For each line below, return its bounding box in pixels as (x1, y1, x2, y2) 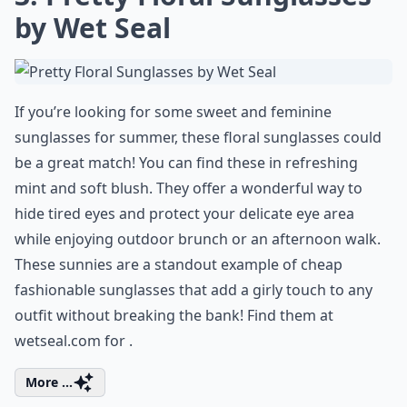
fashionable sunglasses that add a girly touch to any (15, 280, 372, 300)
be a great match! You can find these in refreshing (15, 153, 358, 173)
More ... (25, 373, 73, 391)
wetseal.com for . (15, 331, 133, 351)
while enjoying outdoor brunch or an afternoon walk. (15, 229, 381, 249)
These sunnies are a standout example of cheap (15, 254, 342, 274)
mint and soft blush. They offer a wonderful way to (15, 178, 362, 198)
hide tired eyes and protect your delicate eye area (15, 203, 354, 223)
